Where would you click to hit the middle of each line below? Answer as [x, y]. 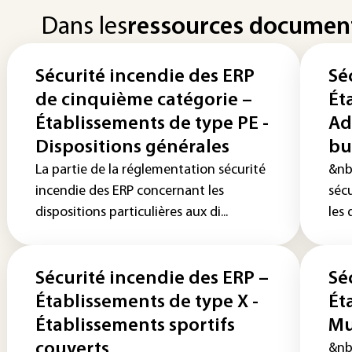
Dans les [84, 27]
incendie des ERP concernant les [130, 191]
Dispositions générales [132, 148]
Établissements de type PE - [152, 124]
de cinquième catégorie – [144, 101]
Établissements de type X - [147, 302]
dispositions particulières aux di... [132, 213]
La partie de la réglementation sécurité [150, 170]
